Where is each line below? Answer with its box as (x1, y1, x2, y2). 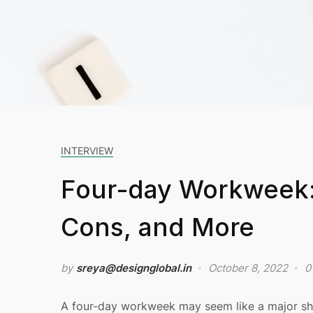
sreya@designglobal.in (76, 261, 191, 275)
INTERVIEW (61, 145, 113, 157)
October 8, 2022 (208, 261, 288, 275)
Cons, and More (61, 212, 254, 243)
